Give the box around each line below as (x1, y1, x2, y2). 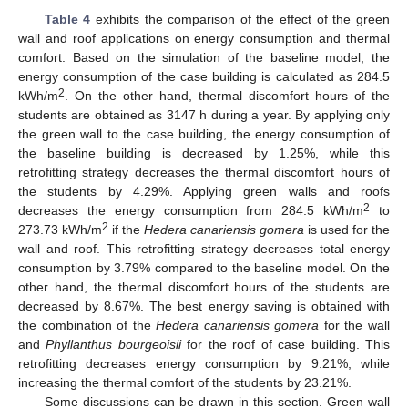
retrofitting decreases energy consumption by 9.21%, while (18, 356, 390, 372)
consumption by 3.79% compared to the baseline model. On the (18, 260, 390, 276)
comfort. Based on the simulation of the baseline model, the (18, 50, 390, 66)
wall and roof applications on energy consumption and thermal (18, 31, 390, 46)
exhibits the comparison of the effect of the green (90, 12, 390, 27)
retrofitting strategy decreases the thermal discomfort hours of (18, 165, 390, 180)
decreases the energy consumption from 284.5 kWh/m (18, 203, 364, 219)
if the (108, 222, 144, 238)
